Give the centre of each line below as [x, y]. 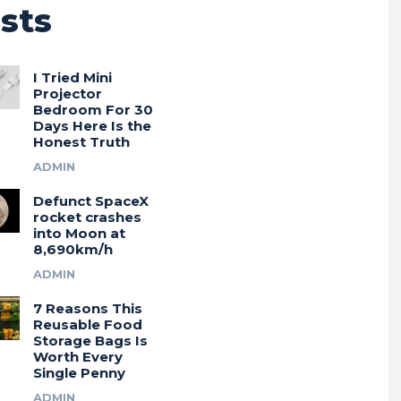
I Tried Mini [72, 78]
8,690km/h [73, 250]
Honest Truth [81, 142]
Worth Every [77, 357]
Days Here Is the [92, 126]
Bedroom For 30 [93, 110]
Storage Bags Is [90, 341]
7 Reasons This [87, 309]
